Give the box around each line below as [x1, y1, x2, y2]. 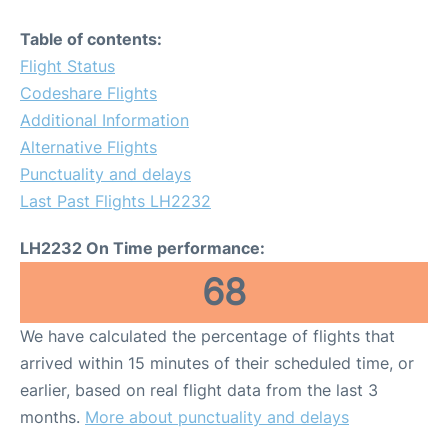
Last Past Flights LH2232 [20, 190, 211, 211]
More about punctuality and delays [85, 406, 349, 427]
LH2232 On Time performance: [20, 237, 265, 258]
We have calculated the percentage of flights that [20, 325, 395, 346]
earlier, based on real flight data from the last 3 [20, 379, 378, 400]
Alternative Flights [20, 136, 157, 157]
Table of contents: [20, 28, 162, 49]
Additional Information [20, 109, 189, 130]
